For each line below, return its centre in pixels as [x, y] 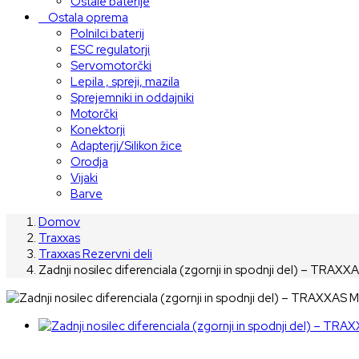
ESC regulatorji [110, 49]
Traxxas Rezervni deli [95, 254]
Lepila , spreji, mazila [125, 81]
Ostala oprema [88, 17]
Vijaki [84, 177]
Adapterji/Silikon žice [126, 145]
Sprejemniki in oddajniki [132, 97]
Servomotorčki [111, 65]
